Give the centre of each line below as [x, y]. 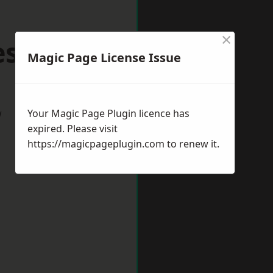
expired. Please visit [73, 129]
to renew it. [192, 144]
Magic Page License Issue [104, 58]
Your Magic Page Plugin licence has [108, 113]
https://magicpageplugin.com [96, 144]
